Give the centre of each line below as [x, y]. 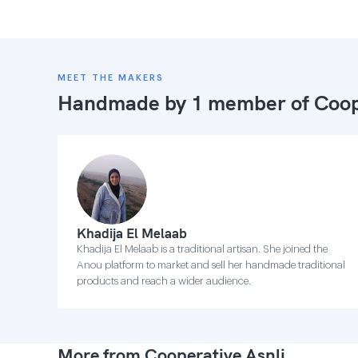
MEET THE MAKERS [111, 78]
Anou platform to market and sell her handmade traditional [211, 265]
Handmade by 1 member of [186, 103]
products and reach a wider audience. [164, 281]
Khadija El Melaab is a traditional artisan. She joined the [202, 249]
